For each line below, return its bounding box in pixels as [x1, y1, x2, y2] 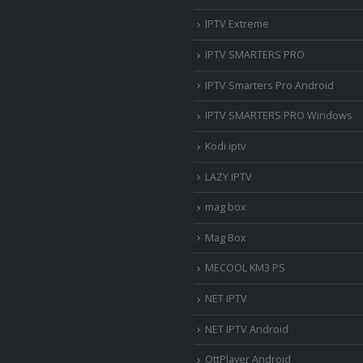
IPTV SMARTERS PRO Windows [205, 109, 352, 123]
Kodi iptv [205, 139, 246, 153]
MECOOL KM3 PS [205, 261, 285, 275]
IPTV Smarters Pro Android [205, 78, 334, 92]
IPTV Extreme [205, 17, 269, 32]
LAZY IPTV [205, 169, 252, 184]
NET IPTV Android [205, 322, 288, 336]
